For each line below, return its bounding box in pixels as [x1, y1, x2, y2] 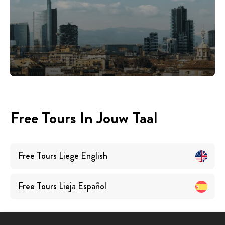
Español [78, 180, 106, 193]
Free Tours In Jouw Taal [10, 106, 157, 130]
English [81, 149, 107, 163]
